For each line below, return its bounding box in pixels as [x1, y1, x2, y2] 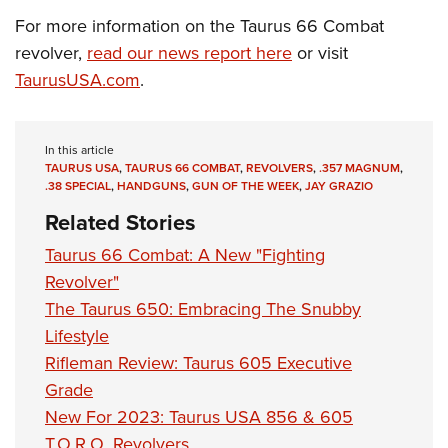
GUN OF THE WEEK [192, 176, 299, 194]
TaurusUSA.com [15, 66, 140, 93]
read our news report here [87, 39, 292, 66]
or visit [292, 39, 348, 66]
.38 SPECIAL [45, 176, 111, 194]
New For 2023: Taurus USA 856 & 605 [45, 403, 353, 430]
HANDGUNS [117, 176, 186, 194]
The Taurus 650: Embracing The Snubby [45, 295, 361, 322]
